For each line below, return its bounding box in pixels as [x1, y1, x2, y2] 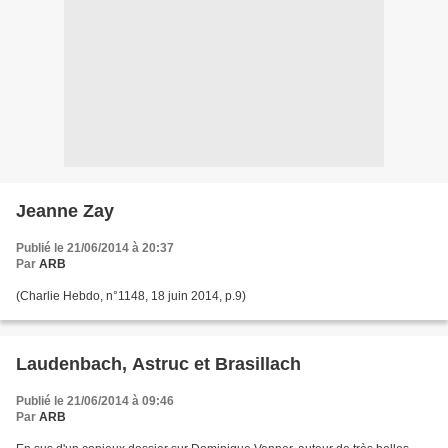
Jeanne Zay [16, 201, 114, 221]
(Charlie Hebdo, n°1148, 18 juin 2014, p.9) [16, 289, 246, 303]
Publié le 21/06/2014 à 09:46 [16, 394, 174, 408]
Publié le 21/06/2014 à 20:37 [16, 241, 174, 255]
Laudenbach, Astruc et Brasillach [16, 354, 301, 374]
